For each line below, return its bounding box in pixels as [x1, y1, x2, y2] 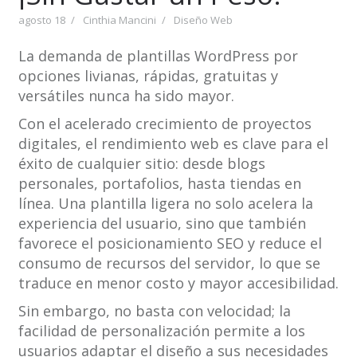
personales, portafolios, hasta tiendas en [18, 174, 301, 194]
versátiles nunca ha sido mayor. [18, 86, 234, 106]
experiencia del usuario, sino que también [18, 214, 306, 233]
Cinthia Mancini [82, 13, 156, 28]
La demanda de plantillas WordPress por [18, 46, 298, 66]
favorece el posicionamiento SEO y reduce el [18, 233, 322, 253]
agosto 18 [18, 13, 65, 28]
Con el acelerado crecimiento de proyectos [18, 114, 312, 134]
